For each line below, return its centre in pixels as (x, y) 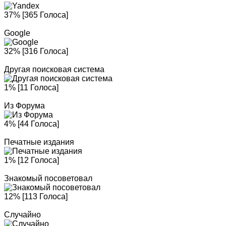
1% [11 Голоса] (31, 88)
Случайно (22, 215)
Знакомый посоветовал (48, 178)
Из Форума (24, 106)
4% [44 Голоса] (32, 124)
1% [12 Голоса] (32, 160)
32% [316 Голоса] (36, 51)
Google (17, 33)
